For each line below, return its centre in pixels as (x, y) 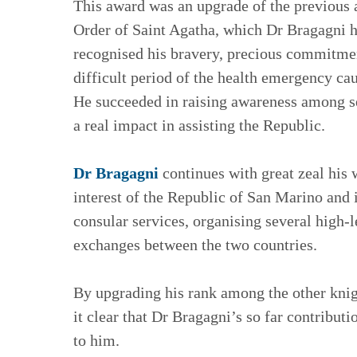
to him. (96, 341)
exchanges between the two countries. (195, 245)
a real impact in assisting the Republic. (203, 126)
